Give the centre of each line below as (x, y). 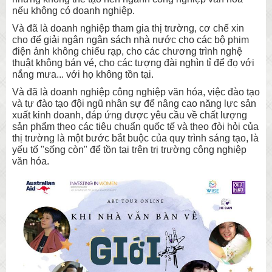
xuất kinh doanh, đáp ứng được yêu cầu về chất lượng (130, 115)
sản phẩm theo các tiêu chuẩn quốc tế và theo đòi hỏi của (135, 127)
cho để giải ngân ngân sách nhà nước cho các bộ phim (131, 40)
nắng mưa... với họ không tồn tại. (83, 75)
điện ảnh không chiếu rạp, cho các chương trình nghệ (127, 52)
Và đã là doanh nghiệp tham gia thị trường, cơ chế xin (128, 29)
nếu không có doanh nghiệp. (75, 11)
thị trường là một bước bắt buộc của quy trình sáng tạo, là (135, 138)
